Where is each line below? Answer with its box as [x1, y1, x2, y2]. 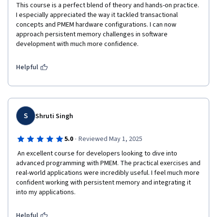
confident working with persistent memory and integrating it [16, 178, 191, 187]
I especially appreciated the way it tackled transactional [16, 10, 178, 20]
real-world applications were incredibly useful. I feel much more [16, 168, 200, 178]
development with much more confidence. [16, 39, 139, 49]
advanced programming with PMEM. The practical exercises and [16, 158, 201, 168]
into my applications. [16, 187, 76, 197]
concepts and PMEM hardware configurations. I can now [16, 20, 176, 30]
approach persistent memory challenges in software [16, 30, 168, 39]
